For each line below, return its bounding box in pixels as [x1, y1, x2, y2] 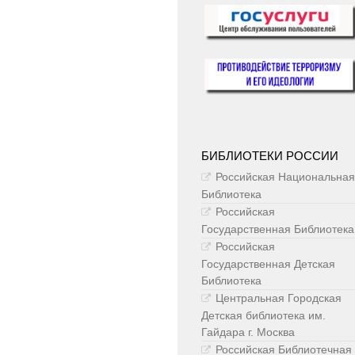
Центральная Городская [216, 292, 342, 305]
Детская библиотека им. [201, 309, 326, 323]
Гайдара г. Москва [201, 326, 295, 339]
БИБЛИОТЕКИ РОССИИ [201, 149, 338, 163]
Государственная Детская [201, 258, 335, 271]
